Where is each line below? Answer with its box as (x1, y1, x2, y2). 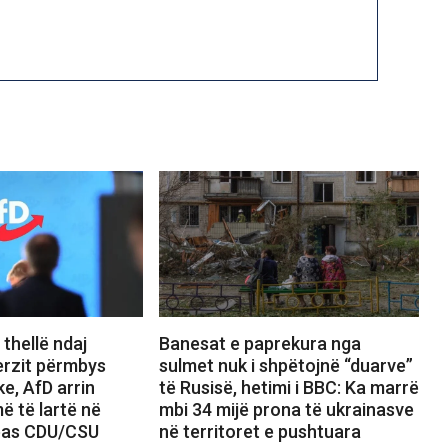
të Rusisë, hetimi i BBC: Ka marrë (158, 377, 419, 399)
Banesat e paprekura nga (158, 333, 361, 355)
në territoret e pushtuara (158, 421, 361, 443)
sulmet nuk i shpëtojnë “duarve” (158, 355, 413, 377)
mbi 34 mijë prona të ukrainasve (158, 399, 414, 421)
